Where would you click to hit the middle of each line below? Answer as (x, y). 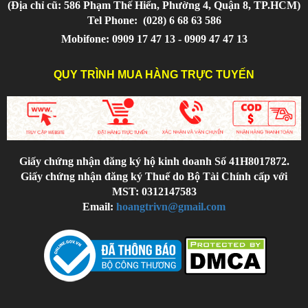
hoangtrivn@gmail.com (171, 206)
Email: (99, 206)
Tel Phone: (113, 20)
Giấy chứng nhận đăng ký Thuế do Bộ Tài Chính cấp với (154, 176)
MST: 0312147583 (154, 191)
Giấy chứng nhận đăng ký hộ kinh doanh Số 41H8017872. (154, 161)
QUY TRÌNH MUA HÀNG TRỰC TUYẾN (154, 74)
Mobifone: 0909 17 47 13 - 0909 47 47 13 (154, 38)
